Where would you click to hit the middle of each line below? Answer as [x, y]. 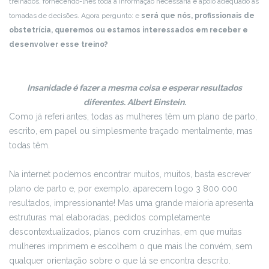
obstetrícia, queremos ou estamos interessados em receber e [128, 30]
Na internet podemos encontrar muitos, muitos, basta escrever [130, 174]
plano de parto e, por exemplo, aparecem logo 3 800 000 [123, 188]
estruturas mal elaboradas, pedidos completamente [110, 217]
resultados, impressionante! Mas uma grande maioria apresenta [131, 203]
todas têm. [29, 145]
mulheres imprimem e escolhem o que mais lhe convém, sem [131, 246]
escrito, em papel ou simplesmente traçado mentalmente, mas [131, 131]
